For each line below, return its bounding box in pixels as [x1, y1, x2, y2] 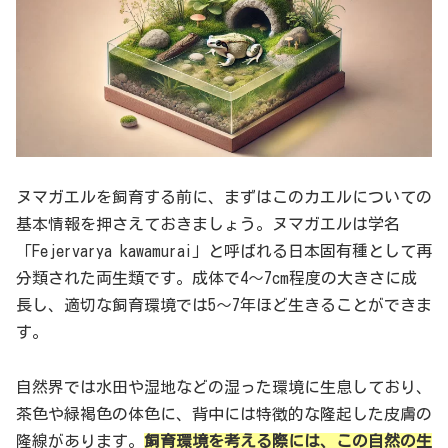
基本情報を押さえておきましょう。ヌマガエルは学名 [16, 216, 400, 233]
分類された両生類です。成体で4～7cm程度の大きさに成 [16, 270, 417, 287]
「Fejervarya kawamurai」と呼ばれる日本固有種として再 [16, 243, 432, 260]
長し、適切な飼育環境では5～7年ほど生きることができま [16, 297, 432, 314]
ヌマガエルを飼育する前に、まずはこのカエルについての [16, 189, 432, 206]
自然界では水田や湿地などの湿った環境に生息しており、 [16, 378, 432, 395]
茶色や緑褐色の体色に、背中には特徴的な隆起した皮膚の [16, 405, 432, 422]
